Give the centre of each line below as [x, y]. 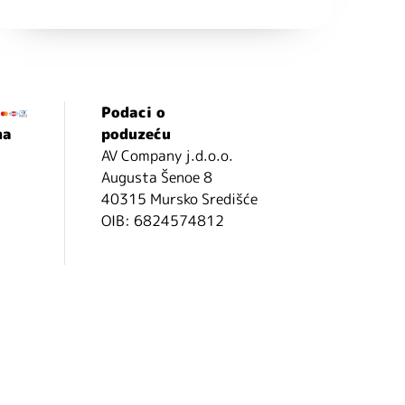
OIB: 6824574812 [162, 221]
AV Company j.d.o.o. [167, 156]
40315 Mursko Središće [179, 199]
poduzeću [136, 134]
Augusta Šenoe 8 [156, 178]
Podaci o [133, 113]
